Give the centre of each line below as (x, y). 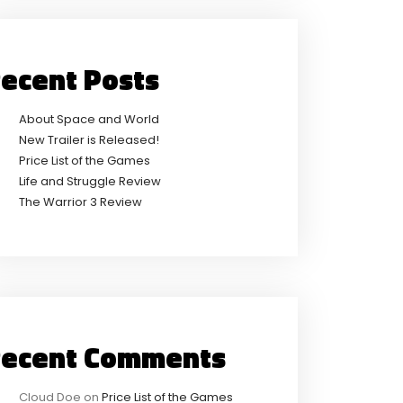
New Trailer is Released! (89, 139)
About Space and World (89, 119)
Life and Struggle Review (90, 181)
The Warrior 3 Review (81, 201)
